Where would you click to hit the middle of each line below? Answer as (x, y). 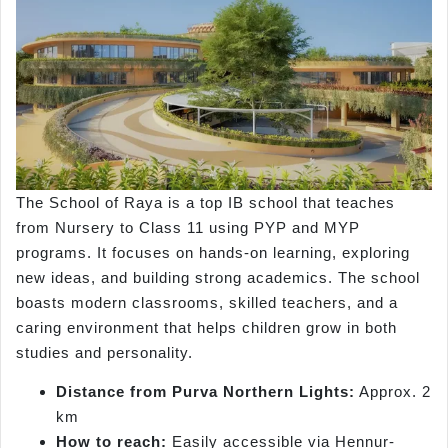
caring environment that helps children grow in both (206, 328)
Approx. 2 (393, 392)
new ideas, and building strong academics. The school (218, 278)
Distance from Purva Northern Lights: (205, 392)
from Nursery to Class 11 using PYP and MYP (188, 228)
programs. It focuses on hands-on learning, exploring (213, 253)
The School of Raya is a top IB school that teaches (205, 203)
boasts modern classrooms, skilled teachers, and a (207, 303)
